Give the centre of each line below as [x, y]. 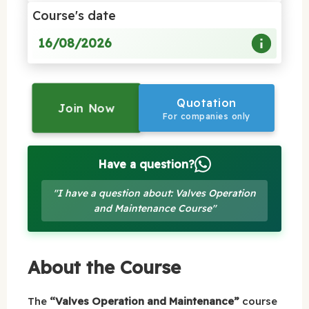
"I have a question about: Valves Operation [154, 193]
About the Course [104, 267]
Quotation [207, 102]
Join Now [86, 108]
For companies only [206, 116]
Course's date [74, 15]
